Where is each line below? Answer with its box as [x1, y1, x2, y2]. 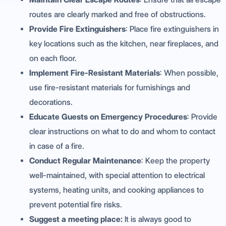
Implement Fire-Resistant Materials [29, 68, 160, 78]
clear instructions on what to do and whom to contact [29, 127, 215, 137]
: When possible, [160, 68, 218, 78]
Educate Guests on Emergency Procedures [29, 112, 187, 122]
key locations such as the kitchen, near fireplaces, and [29, 39, 218, 49]
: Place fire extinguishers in [126, 24, 219, 34]
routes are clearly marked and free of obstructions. [29, 10, 206, 20]
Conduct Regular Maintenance [29, 156, 141, 166]
